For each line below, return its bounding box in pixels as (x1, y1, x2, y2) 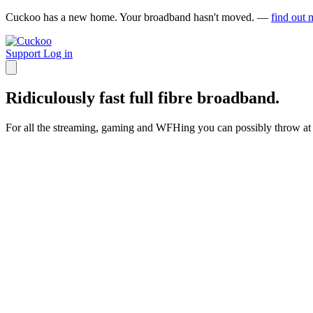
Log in (43, 48, 73, 59)
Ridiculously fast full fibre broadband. (6, 88, 279, 107)
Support (6, 48, 43, 59)
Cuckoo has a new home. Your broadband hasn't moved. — (6, 11, 271, 23)
